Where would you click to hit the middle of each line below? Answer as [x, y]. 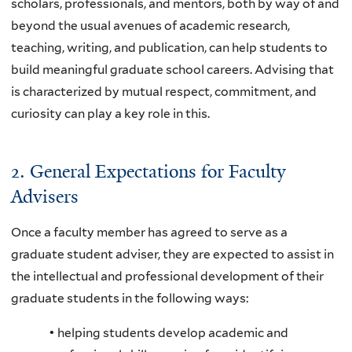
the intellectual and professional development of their [167, 277]
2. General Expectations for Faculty [148, 171]
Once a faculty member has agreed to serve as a [149, 233]
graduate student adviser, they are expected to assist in [172, 255]
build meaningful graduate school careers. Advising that [172, 69]
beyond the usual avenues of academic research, [150, 25]
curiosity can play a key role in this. [110, 113]
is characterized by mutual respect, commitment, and [164, 91]
